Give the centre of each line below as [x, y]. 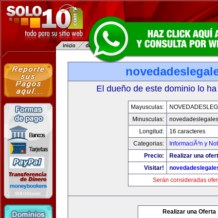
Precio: [154, 156]
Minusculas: [148, 119]
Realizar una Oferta [189, 212]
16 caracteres [187, 131]
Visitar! [154, 168]
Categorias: [148, 144]
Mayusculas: [147, 107]
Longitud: [151, 131]
